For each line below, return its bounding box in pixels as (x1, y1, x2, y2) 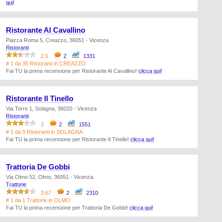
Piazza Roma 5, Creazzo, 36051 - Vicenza (6, 37, 109, 43)
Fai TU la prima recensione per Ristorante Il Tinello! (6, 136, 130, 142)
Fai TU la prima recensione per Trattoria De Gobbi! (6, 205, 129, 211)
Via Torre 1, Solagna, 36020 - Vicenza (6, 106, 97, 111)
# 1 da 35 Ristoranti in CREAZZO (6, 60, 86, 66)
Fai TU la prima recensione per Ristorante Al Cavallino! (6, 68, 138, 74)
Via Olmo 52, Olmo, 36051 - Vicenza (6, 174, 93, 180)
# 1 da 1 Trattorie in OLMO (6, 197, 70, 203)
